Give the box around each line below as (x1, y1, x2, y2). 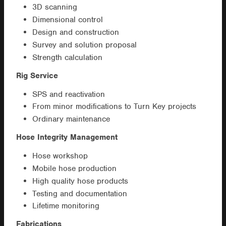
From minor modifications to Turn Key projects (32, 101, 196, 112)
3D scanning (32, 2, 77, 13)
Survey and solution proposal (32, 39, 137, 50)
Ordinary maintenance (32, 114, 110, 125)
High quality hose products (32, 176, 128, 186)
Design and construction (32, 27, 119, 38)
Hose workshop (32, 151, 88, 161)
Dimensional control (32, 15, 103, 25)
